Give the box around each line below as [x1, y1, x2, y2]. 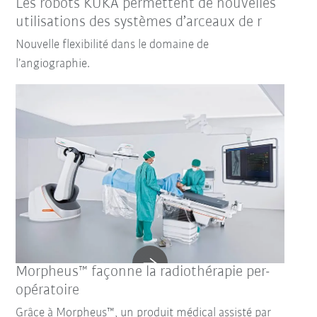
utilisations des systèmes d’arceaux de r [16, 14, 263, 31]
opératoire [16, 282, 80, 299]
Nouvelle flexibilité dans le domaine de [16, 38, 209, 52]
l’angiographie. [16, 57, 91, 71]
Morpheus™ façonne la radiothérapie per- [16, 264, 270, 281]
